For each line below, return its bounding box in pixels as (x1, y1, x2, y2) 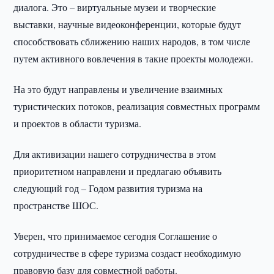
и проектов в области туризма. (13, 117, 142, 130)
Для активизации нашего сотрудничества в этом (13, 147, 217, 160)
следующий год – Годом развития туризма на (13, 182, 203, 194)
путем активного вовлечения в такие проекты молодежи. (13, 52, 254, 65)
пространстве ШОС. (13, 199, 99, 212)
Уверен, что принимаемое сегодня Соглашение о (13, 229, 218, 242)
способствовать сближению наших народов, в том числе (13, 35, 251, 48)
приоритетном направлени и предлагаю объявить (13, 165, 222, 177)
